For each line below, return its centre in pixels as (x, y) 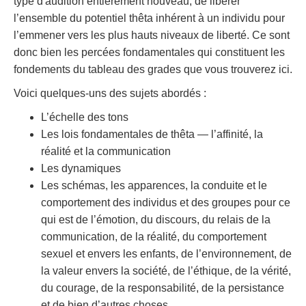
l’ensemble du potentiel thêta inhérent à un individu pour (149, 18)
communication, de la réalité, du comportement (154, 236)
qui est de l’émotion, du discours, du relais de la (156, 219)
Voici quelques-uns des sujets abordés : (110, 93)
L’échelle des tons (85, 117)
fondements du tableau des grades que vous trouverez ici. (153, 69)
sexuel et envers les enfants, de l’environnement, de (166, 253)
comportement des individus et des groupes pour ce (166, 202)
